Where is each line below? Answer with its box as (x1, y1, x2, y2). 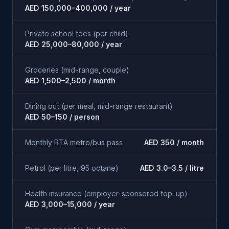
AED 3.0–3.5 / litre (140, 164, 204, 172)
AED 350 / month (144, 138, 204, 147)
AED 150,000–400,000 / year (25, 4, 131, 12)
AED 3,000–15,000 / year (25, 200, 115, 209)
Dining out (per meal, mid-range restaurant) (25, 102, 173, 110)
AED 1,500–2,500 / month (25, 76, 116, 85)
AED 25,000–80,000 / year (25, 40, 122, 49)
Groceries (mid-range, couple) (25, 65, 129, 74)
